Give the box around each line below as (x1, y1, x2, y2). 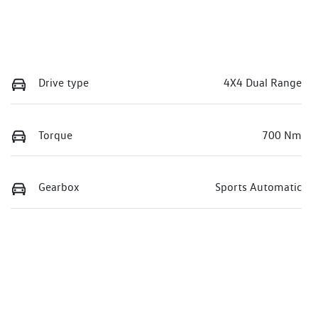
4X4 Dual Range (224, 76, 302, 90)
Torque (38, 128, 72, 142)
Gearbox (38, 180, 79, 194)
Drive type (38, 76, 89, 90)
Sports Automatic (215, 180, 302, 194)
